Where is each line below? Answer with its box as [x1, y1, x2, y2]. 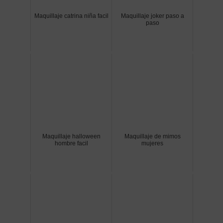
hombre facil [54, 139, 88, 147]
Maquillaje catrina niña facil [34, 12, 109, 19]
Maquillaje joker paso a [120, 12, 184, 19]
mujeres [141, 139, 163, 147]
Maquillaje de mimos [124, 132, 181, 140]
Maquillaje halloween [42, 132, 101, 140]
